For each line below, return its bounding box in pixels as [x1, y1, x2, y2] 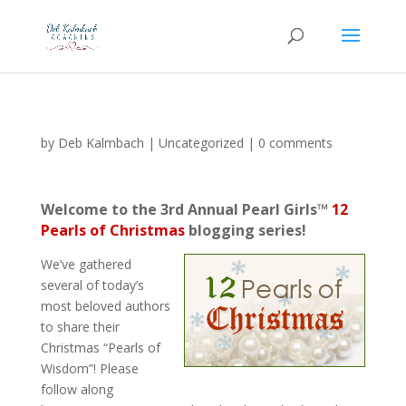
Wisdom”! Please [40, 360, 139, 377]
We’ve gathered [40, 256, 131, 273]
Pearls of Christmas [40, 220, 185, 240]
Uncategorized [158, 134, 244, 151]
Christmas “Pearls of [40, 339, 160, 356]
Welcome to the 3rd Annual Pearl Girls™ [40, 199, 332, 219]
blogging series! [184, 220, 306, 240]
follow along [40, 381, 113, 398]
